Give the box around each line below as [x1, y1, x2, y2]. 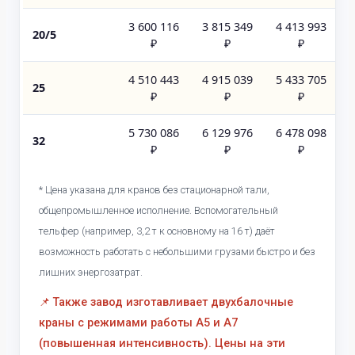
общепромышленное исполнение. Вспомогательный [39, 204, 278, 217]
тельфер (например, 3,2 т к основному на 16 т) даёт [39, 225, 275, 238]
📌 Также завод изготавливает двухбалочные [39, 296, 293, 310]
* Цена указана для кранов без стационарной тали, [39, 184, 269, 197]
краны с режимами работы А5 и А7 [39, 316, 238, 330]
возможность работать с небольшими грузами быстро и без [39, 246, 315, 258]
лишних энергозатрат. [39, 266, 143, 279]
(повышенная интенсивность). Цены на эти [39, 337, 285, 351]
